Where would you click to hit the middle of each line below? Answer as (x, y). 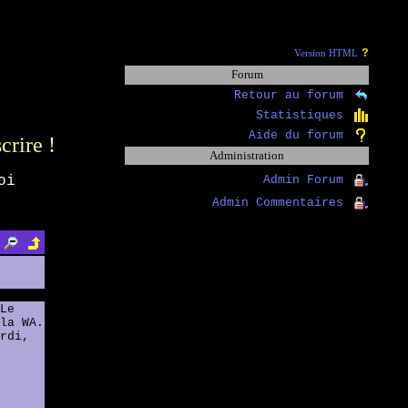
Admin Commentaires (282, 203)
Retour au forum (293, 96)
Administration (247, 156)
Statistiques (304, 116)
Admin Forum (307, 180)
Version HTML (326, 54)
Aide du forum (300, 136)
